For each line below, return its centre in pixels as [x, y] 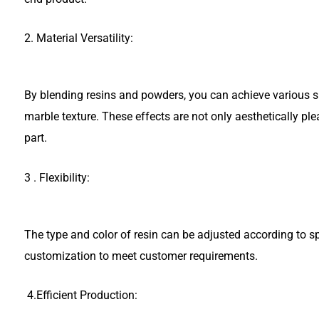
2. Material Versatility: [79, 38]
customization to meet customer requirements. [141, 256]
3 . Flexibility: [57, 177]
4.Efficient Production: [81, 296]
